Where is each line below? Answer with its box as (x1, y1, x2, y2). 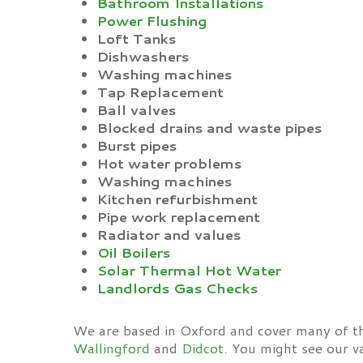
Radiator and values (97, 224, 241, 244)
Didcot (181, 338, 224, 357)
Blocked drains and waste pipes (97, 117, 322, 137)
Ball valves (97, 100, 176, 119)
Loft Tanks (97, 28, 176, 48)
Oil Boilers (97, 242, 170, 262)
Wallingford (73, 338, 150, 357)
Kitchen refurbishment (97, 189, 258, 208)
